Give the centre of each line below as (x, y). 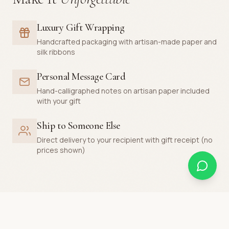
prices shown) (61, 150)
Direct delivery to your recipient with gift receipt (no (125, 140)
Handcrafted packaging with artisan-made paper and (127, 41)
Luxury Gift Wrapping (81, 27)
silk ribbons (56, 52)
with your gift (59, 101)
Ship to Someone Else (78, 125)
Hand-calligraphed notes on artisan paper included (123, 90)
